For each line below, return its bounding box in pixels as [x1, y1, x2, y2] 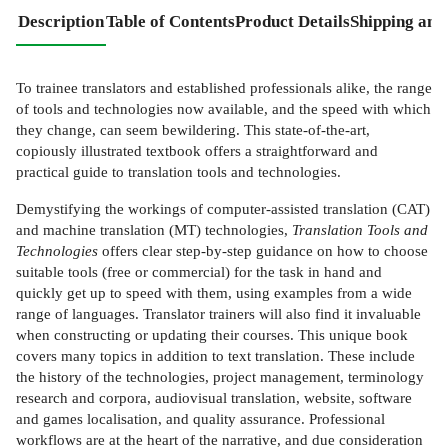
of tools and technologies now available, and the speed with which [16, 100, 431, 118]
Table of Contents [106, 11, 235, 31]
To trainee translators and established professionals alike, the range [16, 79, 432, 97]
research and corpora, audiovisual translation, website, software [16, 388, 412, 406]
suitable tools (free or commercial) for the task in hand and [16, 262, 382, 280]
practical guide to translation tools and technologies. [16, 163, 341, 181]
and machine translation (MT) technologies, [16, 220, 292, 238]
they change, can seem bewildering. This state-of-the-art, [16, 121, 370, 139]
